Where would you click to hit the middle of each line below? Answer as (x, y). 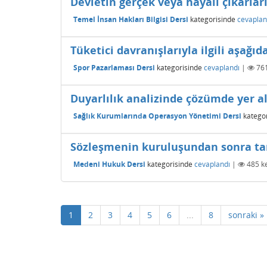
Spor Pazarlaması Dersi (114, 67)
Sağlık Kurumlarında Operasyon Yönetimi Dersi (157, 116)
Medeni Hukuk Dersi (109, 164)
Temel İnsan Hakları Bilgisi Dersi (131, 19)
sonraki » (246, 215)
